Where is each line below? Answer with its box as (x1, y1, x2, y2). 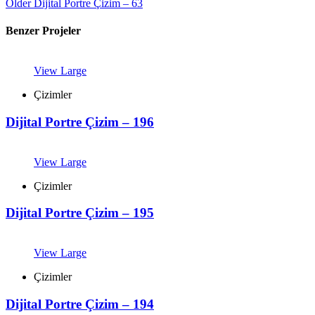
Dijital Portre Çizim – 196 (6, 114, 154, 129)
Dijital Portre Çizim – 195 (6, 205, 154, 221)
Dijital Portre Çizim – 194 (6, 296, 154, 311)
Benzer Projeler (6, 24, 81, 37)
